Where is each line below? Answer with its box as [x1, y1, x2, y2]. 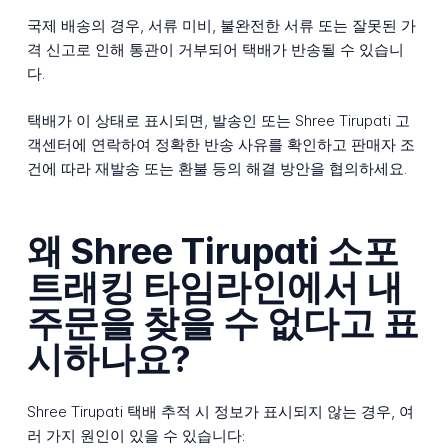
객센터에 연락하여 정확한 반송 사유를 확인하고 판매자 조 [26, 134, 415, 154]
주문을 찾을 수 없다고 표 [26, 301, 419, 346]
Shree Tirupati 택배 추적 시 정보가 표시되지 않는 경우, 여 [26, 402, 414, 422]
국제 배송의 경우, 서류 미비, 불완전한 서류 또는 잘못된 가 [26, 16, 416, 36]
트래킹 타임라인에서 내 [26, 265, 403, 310]
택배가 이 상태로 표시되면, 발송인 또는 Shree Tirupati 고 [26, 110, 410, 130]
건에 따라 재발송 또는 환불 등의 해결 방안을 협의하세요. [26, 158, 407, 178]
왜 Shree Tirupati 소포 [26, 229, 399, 274]
